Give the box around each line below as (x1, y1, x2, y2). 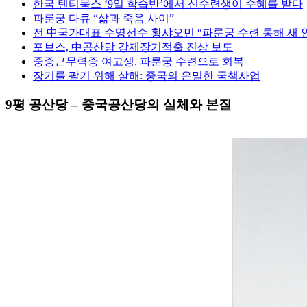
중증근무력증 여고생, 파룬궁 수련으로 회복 (33, 55, 244, 67)
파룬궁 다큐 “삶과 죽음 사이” (33, 12, 174, 24)
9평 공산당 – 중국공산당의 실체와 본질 (5, 97, 232, 112)
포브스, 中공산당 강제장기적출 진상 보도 (33, 40, 233, 53)
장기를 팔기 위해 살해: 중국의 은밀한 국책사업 (33, 69, 260, 82)
